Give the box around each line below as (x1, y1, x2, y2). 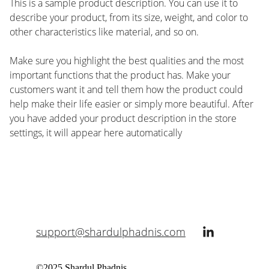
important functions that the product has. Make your (10, 68, 231, 82)
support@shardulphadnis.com (36, 225, 186, 239)
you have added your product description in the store (10, 112, 237, 125)
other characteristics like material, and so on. (10, 25, 199, 38)
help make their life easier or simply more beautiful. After (10, 97, 253, 110)
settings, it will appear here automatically (10, 126, 182, 139)
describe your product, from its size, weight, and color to (10, 11, 248, 24)
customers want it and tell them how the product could (10, 83, 243, 96)
